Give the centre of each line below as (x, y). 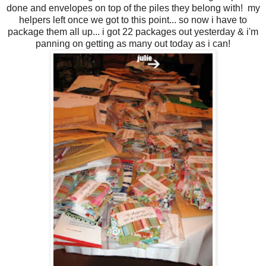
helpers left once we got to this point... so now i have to (133, 20)
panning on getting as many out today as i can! (133, 43)
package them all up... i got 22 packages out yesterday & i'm (133, 31)
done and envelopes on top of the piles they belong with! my (133, 8)
